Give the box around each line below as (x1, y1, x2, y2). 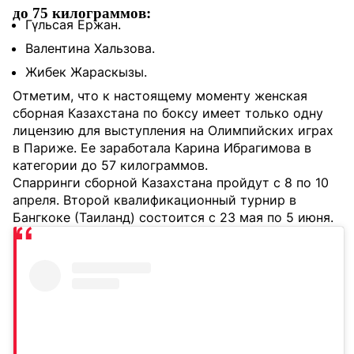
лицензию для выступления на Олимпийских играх (13, 122, 333, 138)
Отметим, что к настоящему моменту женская (13, 88, 307, 104)
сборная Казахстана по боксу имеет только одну (13, 105, 323, 121)
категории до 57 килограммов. (13, 157, 208, 173)
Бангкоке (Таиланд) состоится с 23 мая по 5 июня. (13, 209, 333, 225)
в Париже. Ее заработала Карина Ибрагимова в (13, 140, 311, 156)
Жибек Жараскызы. (25, 64, 147, 80)
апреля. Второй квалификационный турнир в (13, 192, 296, 208)
